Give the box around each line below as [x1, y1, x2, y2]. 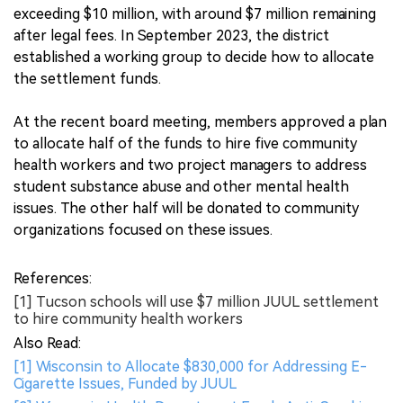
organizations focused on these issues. [13, 220, 273, 238]
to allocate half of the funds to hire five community [13, 134, 357, 152]
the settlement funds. [13, 69, 161, 87]
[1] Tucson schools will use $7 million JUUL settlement [13, 292, 379, 310]
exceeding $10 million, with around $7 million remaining [13, 4, 376, 22]
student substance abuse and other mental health [13, 177, 349, 195]
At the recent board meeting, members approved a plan [13, 112, 387, 130]
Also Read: [13, 334, 81, 352]
